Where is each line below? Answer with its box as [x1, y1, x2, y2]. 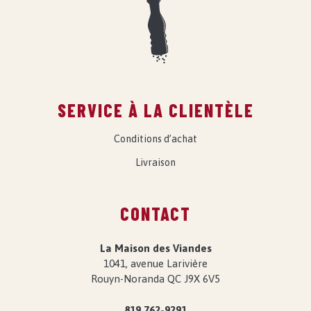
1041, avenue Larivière [103, 258, 208, 270]
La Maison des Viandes [99, 242, 212, 255]
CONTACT [120, 203, 191, 225]
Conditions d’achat [114, 133, 197, 145]
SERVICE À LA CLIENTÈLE [57, 99, 254, 121]
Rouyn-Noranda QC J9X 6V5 [91, 273, 220, 285]
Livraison [135, 157, 176, 169]
